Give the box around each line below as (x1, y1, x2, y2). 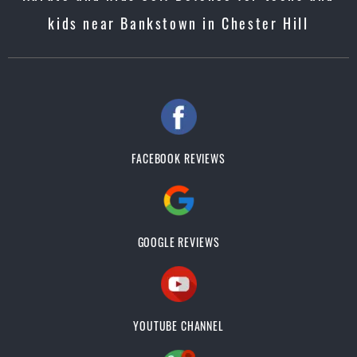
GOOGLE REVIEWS (137, 233, 220, 250)
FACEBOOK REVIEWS (131, 150, 226, 167)
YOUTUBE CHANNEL (133, 317, 224, 334)
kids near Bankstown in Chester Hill (48, 13, 309, 33)
